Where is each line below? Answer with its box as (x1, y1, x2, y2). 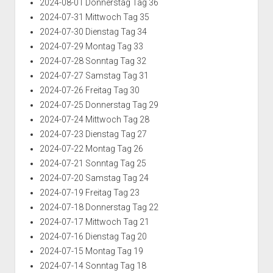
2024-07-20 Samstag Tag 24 (39, 173, 149, 183)
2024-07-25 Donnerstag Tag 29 (39, 100, 158, 110)
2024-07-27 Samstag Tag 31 (39, 71, 149, 81)
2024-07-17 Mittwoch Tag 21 (39, 217, 149, 227)
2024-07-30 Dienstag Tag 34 (39, 27, 147, 37)
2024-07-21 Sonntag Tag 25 (39, 158, 146, 169)
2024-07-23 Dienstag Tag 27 (39, 129, 147, 140)
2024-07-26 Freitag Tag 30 (39, 85, 140, 96)
